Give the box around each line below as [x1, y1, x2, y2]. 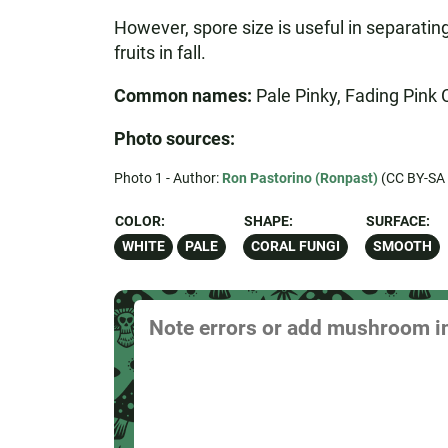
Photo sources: [113, 128, 235, 149]
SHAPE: [243, 213, 293, 230]
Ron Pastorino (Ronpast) [221, 170, 378, 186]
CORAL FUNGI [250, 238, 340, 255]
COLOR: [114, 213, 165, 230]
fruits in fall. [113, 42, 206, 63]
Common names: [113, 85, 252, 106]
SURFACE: [365, 213, 430, 230]
